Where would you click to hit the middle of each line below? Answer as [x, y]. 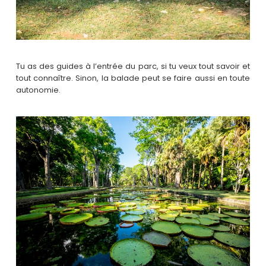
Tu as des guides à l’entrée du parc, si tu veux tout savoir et [133, 66]
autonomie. [38, 90]
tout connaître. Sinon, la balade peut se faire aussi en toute [133, 78]
